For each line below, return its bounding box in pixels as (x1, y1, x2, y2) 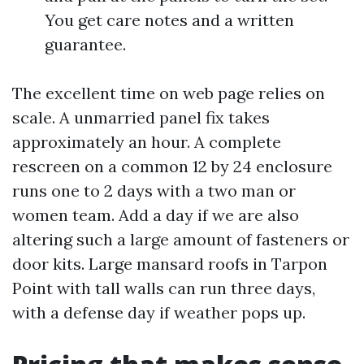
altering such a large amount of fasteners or (12, 229, 349, 249)
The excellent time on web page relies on (12, 83, 325, 103)
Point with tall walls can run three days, (12, 278, 315, 298)
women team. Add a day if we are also (12, 205, 299, 225)
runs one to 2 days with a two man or (12, 180, 296, 201)
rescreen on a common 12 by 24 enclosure (12, 156, 332, 176)
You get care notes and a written (45, 10, 294, 30)
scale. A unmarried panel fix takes (12, 107, 270, 128)
